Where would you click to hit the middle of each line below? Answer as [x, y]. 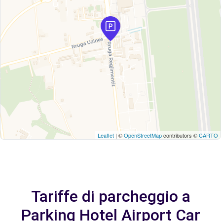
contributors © [180, 135]
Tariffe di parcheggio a [110, 196]
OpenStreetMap [143, 135]
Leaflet [106, 135]
